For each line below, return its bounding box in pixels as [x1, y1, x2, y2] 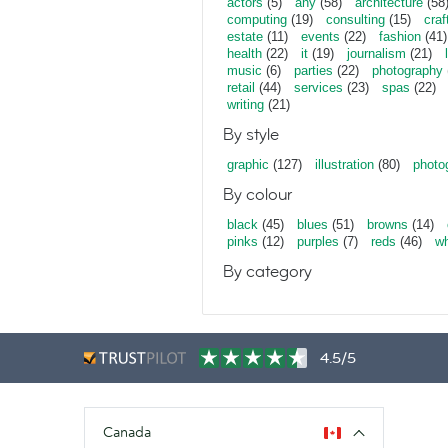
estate [227, 29, 263, 44]
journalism [347, 46, 406, 61]
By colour [223, 183, 292, 206]
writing [227, 97, 264, 112]
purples [297, 234, 339, 249]
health [227, 46, 262, 61]
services [294, 80, 343, 95]
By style [223, 123, 279, 146]
